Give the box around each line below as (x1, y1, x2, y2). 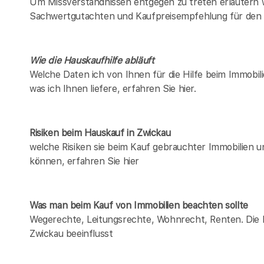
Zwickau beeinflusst (29, 227, 113, 239)
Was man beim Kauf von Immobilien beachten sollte (29, 199, 248, 211)
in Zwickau (124, 127, 171, 138)
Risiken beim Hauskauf (29, 127, 124, 138)
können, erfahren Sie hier (29, 155, 140, 167)
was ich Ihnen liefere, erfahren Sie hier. (29, 82, 196, 94)
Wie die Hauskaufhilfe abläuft (29, 54, 154, 66)
